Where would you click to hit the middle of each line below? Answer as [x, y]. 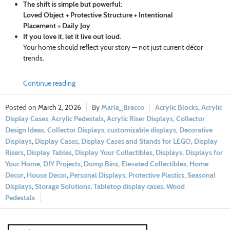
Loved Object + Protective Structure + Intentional [98, 15]
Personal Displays [98, 175]
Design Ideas [25, 130]
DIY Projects [62, 164]
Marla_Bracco [123, 108]
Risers [14, 153]
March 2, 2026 [60, 108]
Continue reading [49, 83]
